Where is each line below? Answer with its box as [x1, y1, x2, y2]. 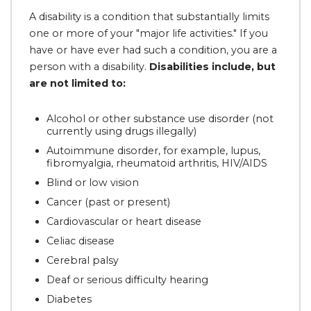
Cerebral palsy [47, 254, 119, 267]
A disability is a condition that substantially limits [29, 10, 269, 23]
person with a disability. [29, 60, 149, 73]
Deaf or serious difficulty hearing [47, 274, 208, 286]
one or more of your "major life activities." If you [29, 27, 268, 40]
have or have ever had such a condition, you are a [29, 44, 277, 56]
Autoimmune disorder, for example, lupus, [47, 144, 260, 157]
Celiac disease [47, 235, 115, 247]
